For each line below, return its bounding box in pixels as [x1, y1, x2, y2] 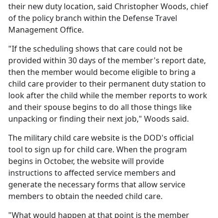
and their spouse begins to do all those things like [8, 102, 192, 113]
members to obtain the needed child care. [8, 191, 169, 202]
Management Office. [8, 24, 89, 36]
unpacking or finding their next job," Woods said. [8, 113, 192, 125]
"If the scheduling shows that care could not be [8, 43, 182, 54]
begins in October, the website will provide [8, 156, 164, 167]
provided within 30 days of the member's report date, [8, 55, 206, 66]
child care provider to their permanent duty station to [8, 78, 206, 90]
